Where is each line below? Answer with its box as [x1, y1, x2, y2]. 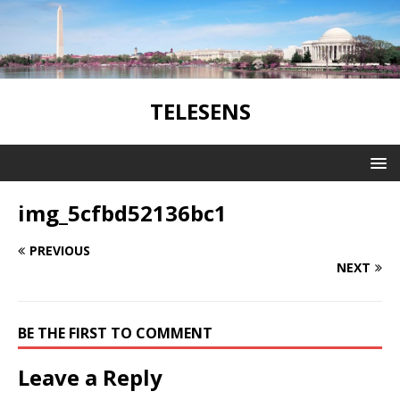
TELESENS [149, 96, 251, 126]
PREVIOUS [29, 241, 90, 259]
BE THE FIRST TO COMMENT [18, 322, 212, 343]
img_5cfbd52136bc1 [18, 197, 227, 228]
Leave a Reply [18, 362, 162, 392]
